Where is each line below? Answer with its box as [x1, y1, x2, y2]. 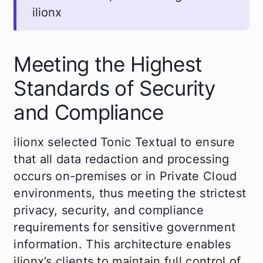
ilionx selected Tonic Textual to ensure [14, 135, 235, 150]
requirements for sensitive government [14, 220, 236, 235]
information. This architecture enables [14, 237, 231, 252]
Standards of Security [14, 76, 215, 101]
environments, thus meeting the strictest [14, 186, 247, 201]
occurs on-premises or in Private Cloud [14, 169, 237, 184]
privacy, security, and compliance [14, 203, 204, 218]
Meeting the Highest [14, 52, 203, 77]
